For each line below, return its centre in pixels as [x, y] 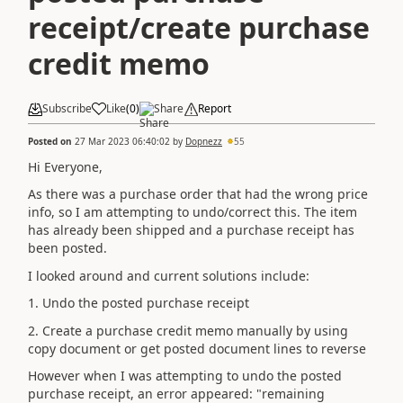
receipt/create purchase [199, 27]
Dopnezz [204, 141]
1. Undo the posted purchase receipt [140, 303]
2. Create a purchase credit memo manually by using [188, 330]
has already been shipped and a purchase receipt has [191, 230]
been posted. [67, 248]
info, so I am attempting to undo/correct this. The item [193, 212]
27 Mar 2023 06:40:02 [122, 141]
